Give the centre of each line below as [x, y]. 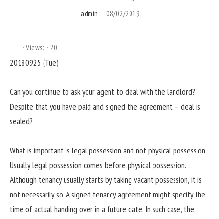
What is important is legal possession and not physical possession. [108, 151]
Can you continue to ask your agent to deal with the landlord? [102, 92]
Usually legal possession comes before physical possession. [98, 165]
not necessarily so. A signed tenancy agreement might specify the [108, 195]
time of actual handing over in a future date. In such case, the [102, 209]
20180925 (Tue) [34, 62]
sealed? [21, 121]
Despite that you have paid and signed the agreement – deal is [105, 106]
